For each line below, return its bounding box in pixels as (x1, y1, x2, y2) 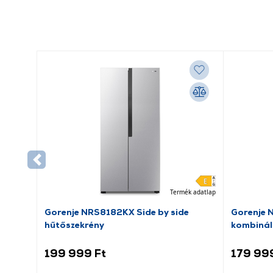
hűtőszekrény (44, 219, 104, 230)
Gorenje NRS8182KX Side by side (44, 207, 189, 217)
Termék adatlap (169, 188, 216, 196)
